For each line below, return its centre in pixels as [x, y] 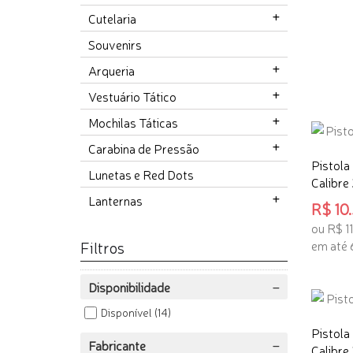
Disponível [126, 312]
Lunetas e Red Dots [141, 175]
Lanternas [115, 201]
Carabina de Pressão [144, 149]
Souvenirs [115, 45]
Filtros [102, 247]
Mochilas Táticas [133, 123]
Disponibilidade [129, 287]
